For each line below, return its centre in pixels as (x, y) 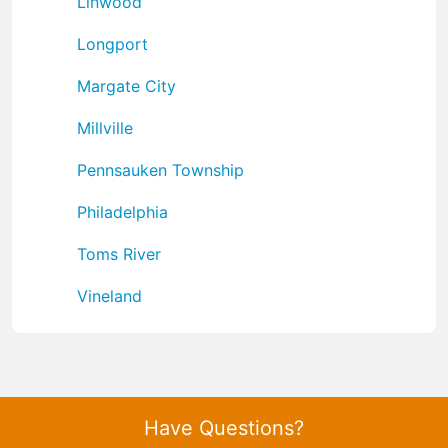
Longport (112, 43)
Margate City (126, 85)
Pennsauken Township (160, 169)
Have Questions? (224, 427)
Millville (105, 127)
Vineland (109, 295)
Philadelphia (122, 211)
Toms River (119, 253)
